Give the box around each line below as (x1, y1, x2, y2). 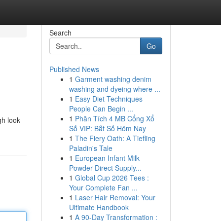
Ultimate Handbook (69, 202, 129, 212)
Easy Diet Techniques (74, 94, 143, 104)
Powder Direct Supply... (69, 163, 142, 173)
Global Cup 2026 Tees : (74, 173, 149, 183)
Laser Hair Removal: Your (74, 192, 155, 202)
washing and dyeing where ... (69, 84, 160, 94)
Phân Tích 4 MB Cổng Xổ (74, 113, 154, 123)
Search (49, 28, 72, 37)
